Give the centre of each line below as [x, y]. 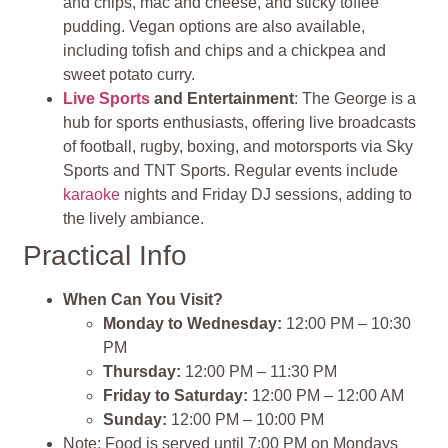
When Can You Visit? [143, 300]
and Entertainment [222, 99]
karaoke [92, 195]
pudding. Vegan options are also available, [214, 27]
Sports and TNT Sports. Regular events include [231, 171]
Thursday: [142, 372]
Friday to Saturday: [176, 396]
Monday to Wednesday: [193, 324]
